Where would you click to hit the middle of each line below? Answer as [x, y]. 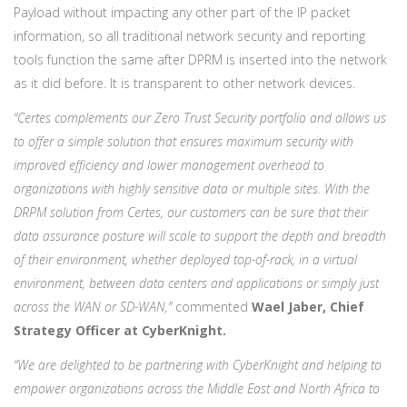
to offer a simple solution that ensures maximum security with [184, 142]
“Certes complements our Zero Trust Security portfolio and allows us [200, 118]
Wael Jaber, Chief [308, 307]
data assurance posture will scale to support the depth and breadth [200, 236]
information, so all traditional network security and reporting [189, 36]
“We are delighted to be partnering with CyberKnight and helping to [198, 365]
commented [213, 307]
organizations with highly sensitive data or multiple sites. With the [192, 189]
